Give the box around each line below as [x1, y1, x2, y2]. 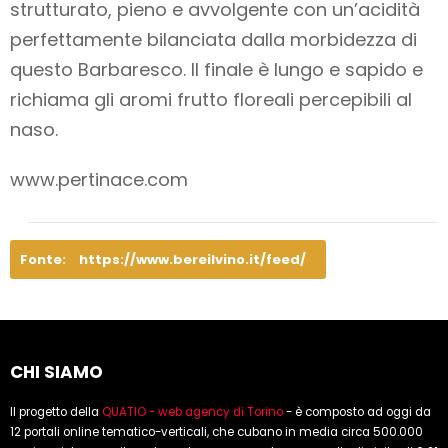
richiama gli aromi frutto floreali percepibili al [10, 86, 412, 112]
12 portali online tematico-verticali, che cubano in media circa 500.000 [10, 423, 423, 440]
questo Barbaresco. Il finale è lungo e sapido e [10, 56, 423, 82]
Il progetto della [10, 403, 102, 420]
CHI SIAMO [10, 359, 103, 384]
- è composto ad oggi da [283, 403, 431, 420]
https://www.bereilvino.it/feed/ [79, 249, 306, 269]
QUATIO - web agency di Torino [102, 403, 283, 420]
